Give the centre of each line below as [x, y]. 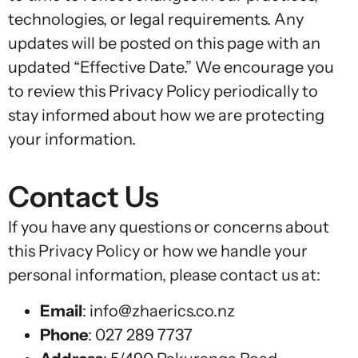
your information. [72, 139]
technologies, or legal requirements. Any [156, 20]
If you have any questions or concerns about [169, 227]
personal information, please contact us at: [164, 275]
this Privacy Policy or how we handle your [158, 251]
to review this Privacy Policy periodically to [163, 91]
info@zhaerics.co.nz [162, 310]
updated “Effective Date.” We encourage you [171, 68]
